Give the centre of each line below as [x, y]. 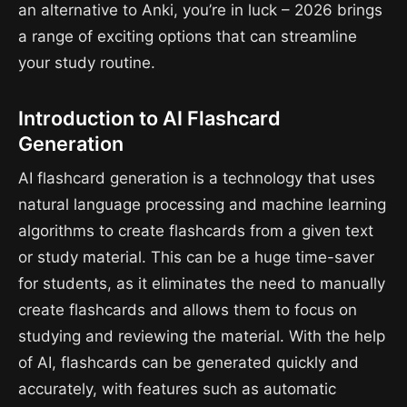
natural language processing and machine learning [202, 204]
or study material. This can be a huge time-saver [196, 257]
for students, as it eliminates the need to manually [202, 283]
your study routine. [87, 63]
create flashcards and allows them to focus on [188, 309]
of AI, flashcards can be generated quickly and [189, 362]
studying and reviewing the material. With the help [202, 336]
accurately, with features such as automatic [177, 388]
